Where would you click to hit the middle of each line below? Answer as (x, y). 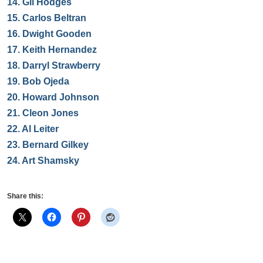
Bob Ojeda (46, 81)
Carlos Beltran (54, 18)
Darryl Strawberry (61, 65)
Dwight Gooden (57, 34)
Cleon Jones (50, 113)
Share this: (25, 196)
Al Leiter (40, 129)
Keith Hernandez (60, 50)
